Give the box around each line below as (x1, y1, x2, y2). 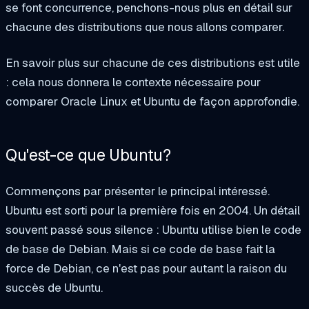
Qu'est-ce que (6, 145, 110, 166)
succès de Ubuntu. (6, 279, 106, 295)
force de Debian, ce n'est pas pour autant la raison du (6, 260, 287, 276)
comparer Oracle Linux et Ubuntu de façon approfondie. (6, 93, 299, 109)
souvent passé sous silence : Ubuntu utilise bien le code (6, 221, 301, 237)
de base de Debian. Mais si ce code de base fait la (6, 241, 275, 257)
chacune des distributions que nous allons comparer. (6, 19, 287, 34)
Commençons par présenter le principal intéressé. (6, 183, 270, 199)
